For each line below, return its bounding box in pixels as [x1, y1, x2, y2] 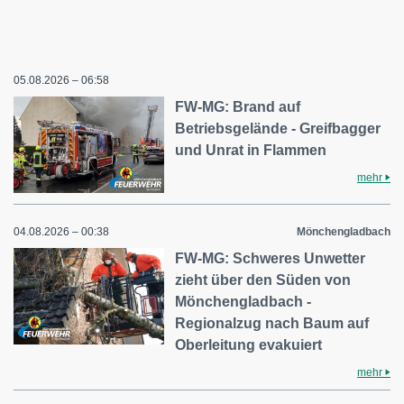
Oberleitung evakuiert [175, 336, 323, 353]
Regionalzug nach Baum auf [175, 315, 370, 331]
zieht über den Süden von [175, 271, 352, 288]
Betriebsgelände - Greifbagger [175, 120, 381, 136]
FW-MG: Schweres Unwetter [175, 250, 366, 266]
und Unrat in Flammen [175, 142, 327, 158]
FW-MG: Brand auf [175, 98, 301, 115]
